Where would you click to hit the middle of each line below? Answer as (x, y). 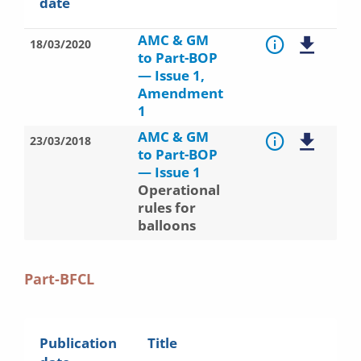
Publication (78, 343)
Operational (179, 190)
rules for (167, 207)
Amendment (180, 93)
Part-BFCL (59, 279)
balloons (167, 225)
